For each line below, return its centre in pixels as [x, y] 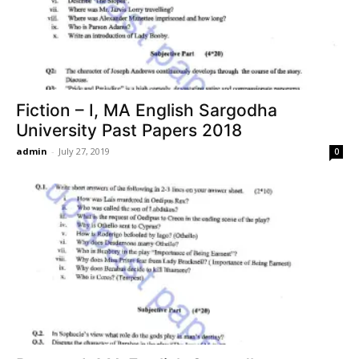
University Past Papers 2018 [129, 130]
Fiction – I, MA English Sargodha [147, 110]
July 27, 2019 [84, 151]
